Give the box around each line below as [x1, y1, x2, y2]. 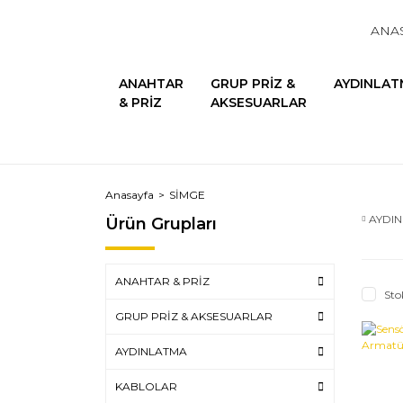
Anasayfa [105, 188, 154, 201]
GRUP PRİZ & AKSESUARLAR [115, 309, 273, 323]
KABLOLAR [115, 380, 177, 393]
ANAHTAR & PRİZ [115, 274, 210, 288]
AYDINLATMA [115, 345, 187, 358]
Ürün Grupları [105, 214, 217, 234]
